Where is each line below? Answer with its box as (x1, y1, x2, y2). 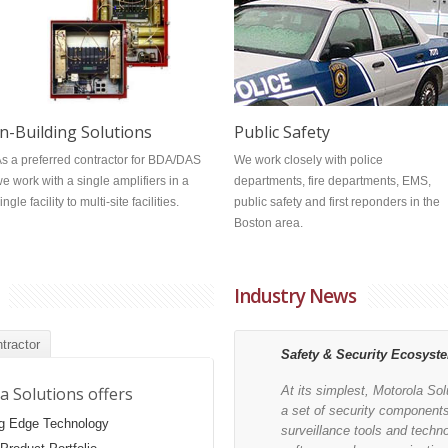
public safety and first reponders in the (234, 195, 440, 209)
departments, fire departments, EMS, (234, 174, 431, 188)
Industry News (234, 283, 356, 309)
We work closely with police (234, 153, 383, 167)
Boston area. (234, 216, 303, 230)
